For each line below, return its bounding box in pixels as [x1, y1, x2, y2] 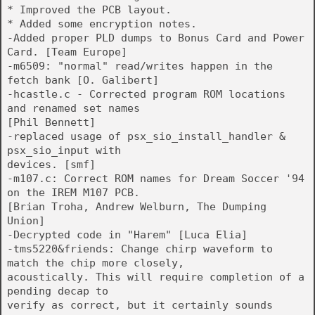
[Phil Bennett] [7, 116, 96, 129]
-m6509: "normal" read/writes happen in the [7, 60, 273, 72]
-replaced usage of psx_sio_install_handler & [7, 130, 285, 143]
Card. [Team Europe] [7, 46, 127, 58]
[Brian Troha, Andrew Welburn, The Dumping [7, 200, 266, 213]
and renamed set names [7, 102, 140, 115]
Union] [7, 214, 45, 227]
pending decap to [7, 285, 108, 297]
